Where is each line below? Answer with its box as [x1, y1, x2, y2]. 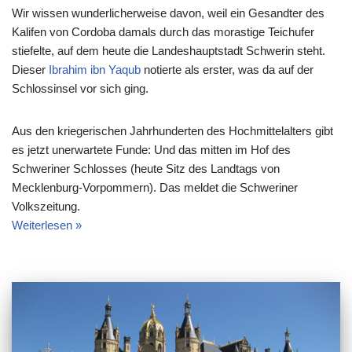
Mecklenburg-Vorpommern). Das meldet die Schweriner [12, 181, 298, 194]
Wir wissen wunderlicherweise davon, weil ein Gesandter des [12, 6, 324, 20]
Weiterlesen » [12, 218, 82, 232]
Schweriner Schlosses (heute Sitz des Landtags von [12, 162, 280, 175]
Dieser [12, 63, 49, 76]
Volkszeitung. [12, 200, 80, 213]
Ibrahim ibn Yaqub [49, 63, 141, 76]
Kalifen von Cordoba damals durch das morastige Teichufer [12, 25, 314, 38]
